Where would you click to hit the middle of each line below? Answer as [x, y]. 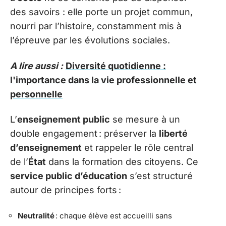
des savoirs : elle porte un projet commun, [101, 12]
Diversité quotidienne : [116, 66]
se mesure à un [145, 120]
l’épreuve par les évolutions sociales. [90, 40]
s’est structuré [160, 176]
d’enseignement [46, 148]
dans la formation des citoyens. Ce [122, 162]
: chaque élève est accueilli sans [113, 215]
